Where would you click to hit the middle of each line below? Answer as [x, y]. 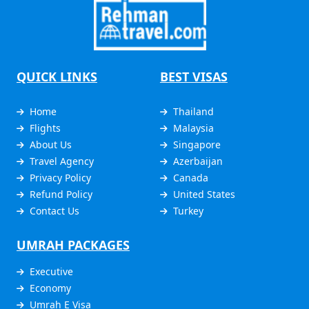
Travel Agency [62, 161]
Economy [50, 288]
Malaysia [193, 128]
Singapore [197, 144]
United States [204, 194]
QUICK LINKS [57, 76]
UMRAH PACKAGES [73, 245]
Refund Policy [61, 194]
